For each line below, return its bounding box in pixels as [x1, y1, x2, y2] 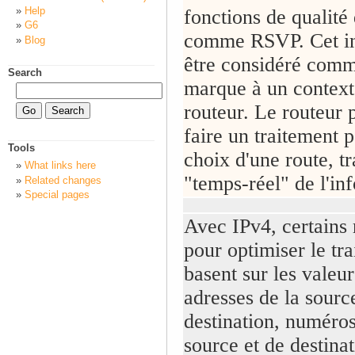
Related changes [25, 174, 101, 186]
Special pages [25, 189, 90, 201]
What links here [25, 159, 96, 172]
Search [8, 67, 42, 79]
